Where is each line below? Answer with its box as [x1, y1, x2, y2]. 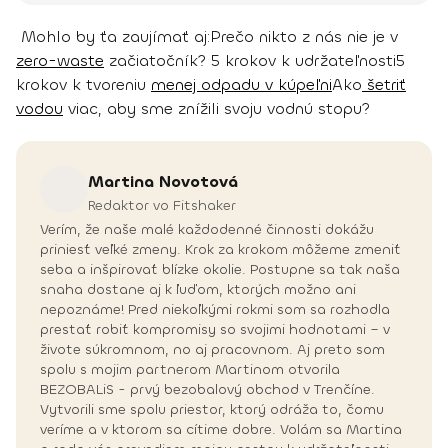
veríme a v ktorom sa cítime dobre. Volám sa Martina [40, 420, 402, 440]
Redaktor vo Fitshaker [88, 195, 236, 215]
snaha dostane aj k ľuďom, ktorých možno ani [40, 280, 356, 300]
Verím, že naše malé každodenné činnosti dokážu [40, 220, 374, 240]
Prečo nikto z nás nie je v [210, 26, 398, 48]
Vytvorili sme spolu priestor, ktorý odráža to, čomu [40, 400, 384, 420]
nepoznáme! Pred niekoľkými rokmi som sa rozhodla [40, 300, 390, 320]
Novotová [159, 170, 238, 192]
